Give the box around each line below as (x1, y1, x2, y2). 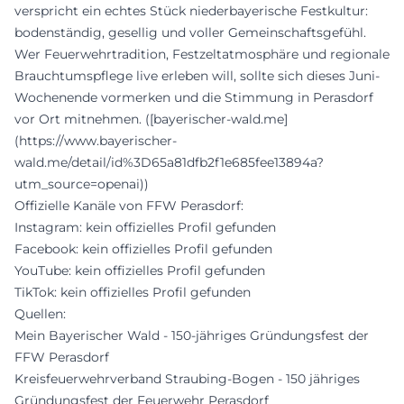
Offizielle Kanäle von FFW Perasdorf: (14, 197, 243, 215)
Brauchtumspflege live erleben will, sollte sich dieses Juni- (14, 68, 380, 85)
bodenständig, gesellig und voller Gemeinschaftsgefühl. (14, 24, 366, 41)
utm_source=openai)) (14, 176, 149, 193)
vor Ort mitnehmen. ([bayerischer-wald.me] (14, 111, 288, 128)
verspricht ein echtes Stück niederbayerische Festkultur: (14, 3, 368, 20)
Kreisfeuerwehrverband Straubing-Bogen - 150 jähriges (14, 371, 360, 388)
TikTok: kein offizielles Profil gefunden (14, 284, 251, 301)
